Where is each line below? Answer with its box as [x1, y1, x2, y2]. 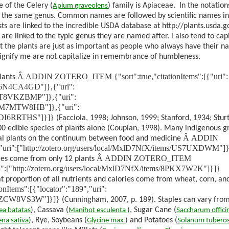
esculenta [97, 206, 126, 214]
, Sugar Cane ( [130, 205, 176, 214]
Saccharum [176, 206, 210, 214]
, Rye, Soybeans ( [31, 216, 87, 224]
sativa [11, 216, 29, 224]
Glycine [87, 216, 109, 224]
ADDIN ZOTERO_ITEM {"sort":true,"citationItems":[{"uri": [26, 72, 228, 81]
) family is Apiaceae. [108, 1, 175, 10]
